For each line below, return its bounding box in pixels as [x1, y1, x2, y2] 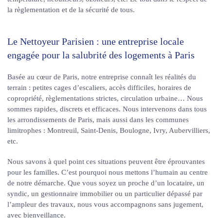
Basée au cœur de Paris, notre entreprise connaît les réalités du [7, 73, 196, 81]
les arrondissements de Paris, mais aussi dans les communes [7, 116, 189, 124]
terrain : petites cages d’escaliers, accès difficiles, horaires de [7, 84, 191, 91]
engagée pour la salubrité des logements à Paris [7, 50, 195, 60]
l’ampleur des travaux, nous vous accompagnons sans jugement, [7, 200, 203, 208]
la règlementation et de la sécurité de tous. [7, 6, 135, 14]
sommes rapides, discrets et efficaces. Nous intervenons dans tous [7, 105, 207, 113]
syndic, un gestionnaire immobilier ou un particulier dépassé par [7, 190, 202, 198]
